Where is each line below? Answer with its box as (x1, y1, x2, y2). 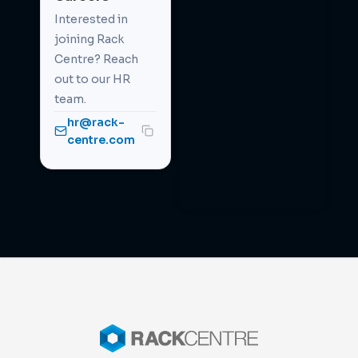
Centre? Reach (54, 51, 138, 66)
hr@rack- (67, 114, 125, 129)
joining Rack (54, 31, 124, 46)
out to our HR (54, 71, 130, 86)
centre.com (67, 132, 135, 147)
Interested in (54, 11, 128, 26)
